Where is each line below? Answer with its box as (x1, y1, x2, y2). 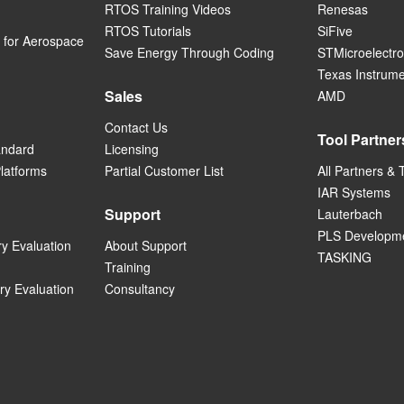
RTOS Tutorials (105, 22, 191, 41)
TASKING (317, 248, 372, 267)
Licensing (105, 140, 159, 159)
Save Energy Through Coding (105, 43, 274, 62)
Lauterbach (317, 205, 382, 224)
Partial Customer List (105, 161, 224, 180)
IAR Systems (317, 183, 390, 202)
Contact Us (105, 118, 168, 137)
